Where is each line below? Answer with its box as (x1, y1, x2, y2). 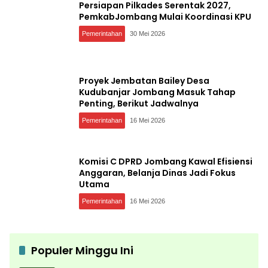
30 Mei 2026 (130, 30, 165, 37)
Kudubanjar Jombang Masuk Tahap (79, 86, 236, 98)
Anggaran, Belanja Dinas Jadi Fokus (79, 166, 236, 179)
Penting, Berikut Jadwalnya (79, 97, 199, 109)
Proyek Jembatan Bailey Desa (79, 74, 209, 87)
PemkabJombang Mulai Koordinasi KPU (79, 11, 251, 23)
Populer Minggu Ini (31, 243, 133, 258)
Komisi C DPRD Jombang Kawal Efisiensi (79, 155, 252, 167)
